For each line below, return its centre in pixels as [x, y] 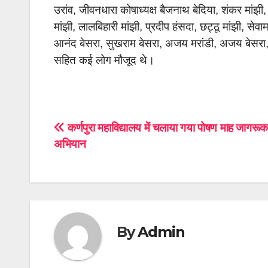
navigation [102, 157]
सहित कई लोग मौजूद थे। [104, 60]
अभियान [70, 144]
